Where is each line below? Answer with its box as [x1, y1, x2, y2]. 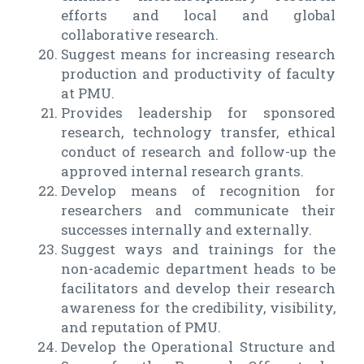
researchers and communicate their [61, 201, 336, 220]
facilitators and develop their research [61, 279, 336, 298]
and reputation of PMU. [61, 318, 221, 337]
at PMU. [61, 84, 115, 103]
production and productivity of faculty [61, 64, 336, 84]
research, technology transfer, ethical [61, 123, 336, 142]
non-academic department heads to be [61, 259, 336, 279]
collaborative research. [61, 25, 219, 45]
